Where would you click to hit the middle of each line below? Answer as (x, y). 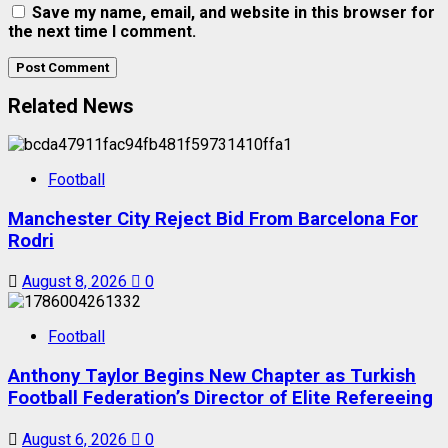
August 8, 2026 (76, 282)
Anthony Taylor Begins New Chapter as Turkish (212, 376)
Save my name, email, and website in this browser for (233, 12)
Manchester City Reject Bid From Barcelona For (213, 218)
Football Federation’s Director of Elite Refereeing (220, 398)
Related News (71, 106)
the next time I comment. (102, 31)
